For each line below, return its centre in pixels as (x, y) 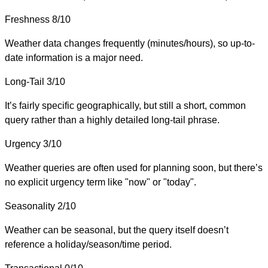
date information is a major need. (74, 57)
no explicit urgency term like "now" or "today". (100, 182)
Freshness (27, 19)
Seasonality (30, 206)
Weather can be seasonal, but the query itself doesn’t (117, 230)
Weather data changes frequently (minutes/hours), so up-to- (130, 43)
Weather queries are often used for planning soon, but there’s (134, 167)
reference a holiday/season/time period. (88, 244)
